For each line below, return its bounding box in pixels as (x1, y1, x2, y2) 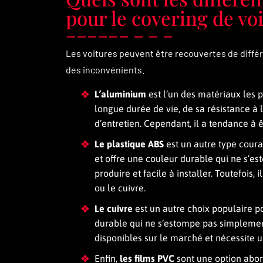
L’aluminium (95, 89, 146, 99)
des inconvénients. (66, 64, 144, 75)
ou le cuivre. (95, 183, 146, 193)
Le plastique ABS (95, 139, 164, 149)
